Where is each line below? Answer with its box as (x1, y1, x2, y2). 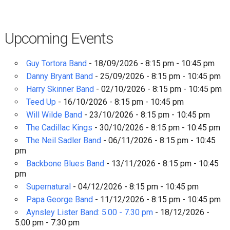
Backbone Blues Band (26, 159, 104, 169)
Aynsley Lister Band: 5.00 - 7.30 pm (26, 207, 153, 218)
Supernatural (26, 182, 71, 192)
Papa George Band (26, 195, 93, 205)
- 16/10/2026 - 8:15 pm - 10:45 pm (55, 97, 184, 107)
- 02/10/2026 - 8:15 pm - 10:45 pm (93, 84, 222, 94)
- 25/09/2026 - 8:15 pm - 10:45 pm (92, 71, 221, 82)
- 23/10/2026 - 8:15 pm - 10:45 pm (82, 110, 210, 120)
